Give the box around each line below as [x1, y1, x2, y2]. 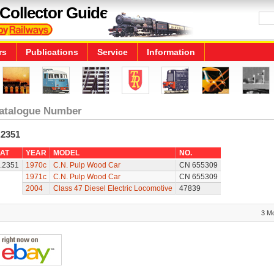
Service [97, 47, 128, 57]
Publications [26, 47, 78, 57]
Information [147, 47, 195, 57]
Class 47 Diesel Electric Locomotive [53, 184, 172, 193]
